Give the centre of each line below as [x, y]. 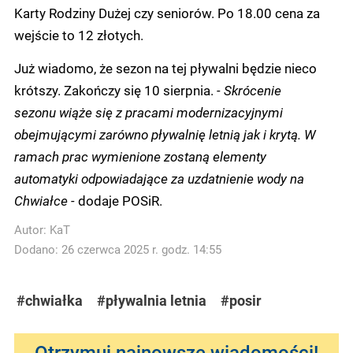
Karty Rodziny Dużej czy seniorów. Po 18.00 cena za [167, 12]
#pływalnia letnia [152, 300]
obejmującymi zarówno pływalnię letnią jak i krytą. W [165, 134]
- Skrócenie [249, 89]
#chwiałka [50, 300]
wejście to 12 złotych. [79, 34]
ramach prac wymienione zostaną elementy [140, 156]
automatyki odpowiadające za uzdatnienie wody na [159, 178]
